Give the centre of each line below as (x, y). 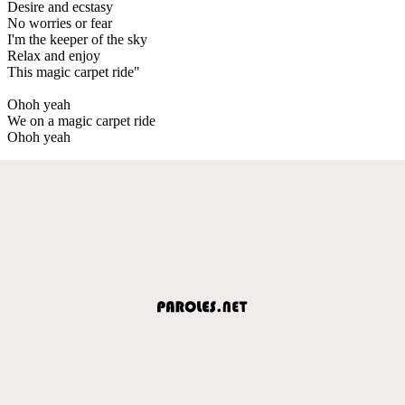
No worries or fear (60, 23)
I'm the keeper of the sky (77, 39)
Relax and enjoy (54, 55)
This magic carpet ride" (74, 71)
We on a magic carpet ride (81, 120)
